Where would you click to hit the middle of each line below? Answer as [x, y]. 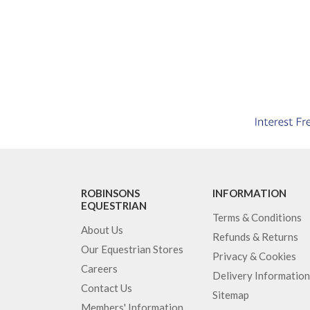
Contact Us [107, 288]
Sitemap [231, 294]
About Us [102, 229]
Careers [99, 268]
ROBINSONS [110, 193]
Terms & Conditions [257, 217]
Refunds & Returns [255, 236]
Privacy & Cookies [254, 256]
